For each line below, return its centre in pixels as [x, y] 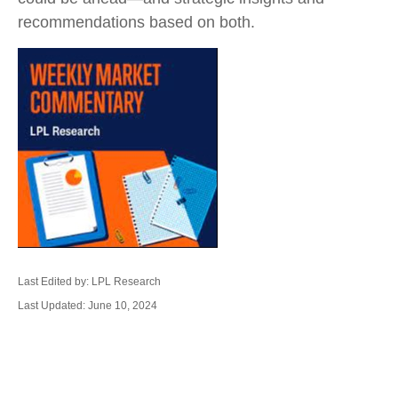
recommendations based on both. [136, 22]
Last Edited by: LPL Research [89, 282]
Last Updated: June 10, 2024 [88, 306]
